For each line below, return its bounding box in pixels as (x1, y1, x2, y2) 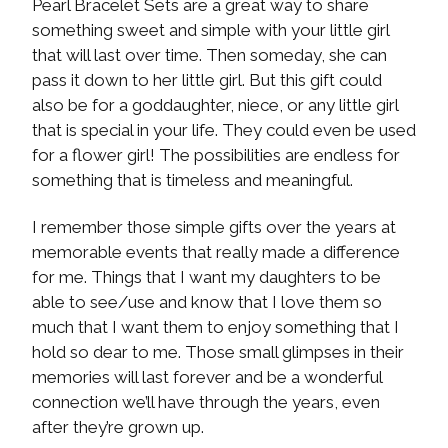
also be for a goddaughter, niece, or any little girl (32, 95, 398, 116)
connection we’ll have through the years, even (32, 392, 380, 413)
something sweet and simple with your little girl (32, 20, 389, 41)
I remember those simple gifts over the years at (32, 217, 396, 238)
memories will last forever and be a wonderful (32, 367, 382, 388)
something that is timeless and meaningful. (32, 170, 353, 191)
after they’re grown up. (32, 417, 204, 438)
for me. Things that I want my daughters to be (32, 267, 381, 288)
